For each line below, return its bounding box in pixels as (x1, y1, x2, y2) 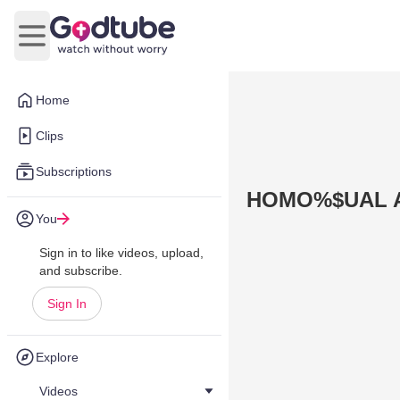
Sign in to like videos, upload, (39, 246, 204, 260)
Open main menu (30, 37, 140, 53)
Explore (36, 350, 79, 364)
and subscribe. (39, 263, 122, 278)
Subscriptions (36, 164, 112, 179)
